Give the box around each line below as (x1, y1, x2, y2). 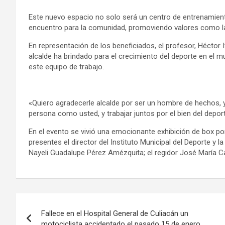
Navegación (16, 193, 100, 212)
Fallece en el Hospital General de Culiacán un (41, 208, 188, 218)
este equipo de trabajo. (29, 62, 104, 71)
